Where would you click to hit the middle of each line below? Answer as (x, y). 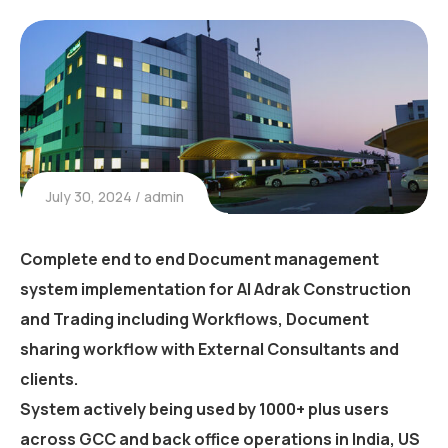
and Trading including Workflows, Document (194, 319)
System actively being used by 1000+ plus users (204, 409)
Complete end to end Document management (199, 259)
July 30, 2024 (89, 197)
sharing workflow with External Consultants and (209, 349)
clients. (49, 379)
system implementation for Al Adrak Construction (215, 289)
